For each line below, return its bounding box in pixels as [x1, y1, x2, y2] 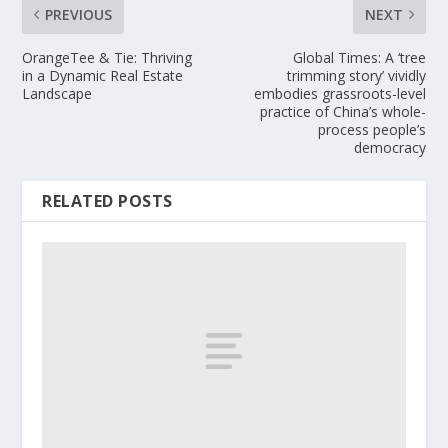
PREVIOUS [45, 5, 113, 25]
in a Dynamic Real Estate [22, 66, 184, 86]
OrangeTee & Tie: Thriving [22, 48, 193, 68]
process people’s [317, 120, 426, 140]
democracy [353, 138, 426, 158]
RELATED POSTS [42, 190, 173, 213]
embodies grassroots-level [253, 84, 426, 104]
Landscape [22, 84, 93, 104]
